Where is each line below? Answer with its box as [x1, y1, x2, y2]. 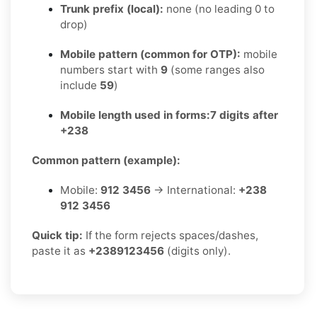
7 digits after [210, 108, 278, 122]
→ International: [151, 183, 238, 197]
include [60, 78, 100, 92]
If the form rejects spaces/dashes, [83, 228, 258, 242]
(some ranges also [168, 62, 265, 76]
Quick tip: [32, 228, 83, 242]
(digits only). [164, 243, 231, 258]
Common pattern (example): [32, 153, 180, 167]
